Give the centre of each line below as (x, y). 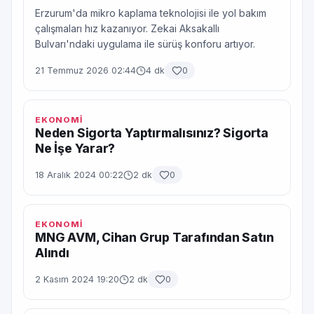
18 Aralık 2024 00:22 (79, 175)
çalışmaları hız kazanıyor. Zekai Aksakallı (127, 28)
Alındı (52, 253)
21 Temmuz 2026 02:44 (86, 70)
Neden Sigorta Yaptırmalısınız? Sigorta (152, 133)
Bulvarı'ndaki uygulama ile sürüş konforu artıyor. (145, 44)
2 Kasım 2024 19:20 (77, 279)
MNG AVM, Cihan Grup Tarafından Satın (155, 237)
